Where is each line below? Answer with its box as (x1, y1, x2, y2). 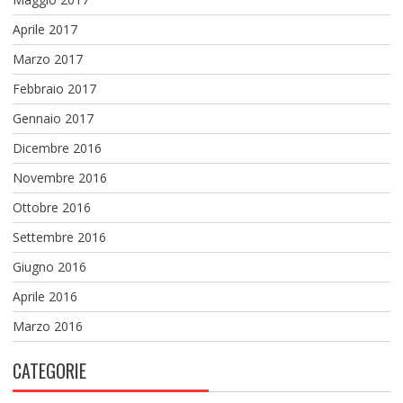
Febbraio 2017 (12, 79, 96, 97)
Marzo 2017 (12, 49, 83, 67)
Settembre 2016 (12, 228, 106, 246)
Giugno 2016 (12, 257, 86, 275)
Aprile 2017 (12, 20, 77, 38)
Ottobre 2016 (12, 198, 91, 216)
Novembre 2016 (12, 168, 107, 186)
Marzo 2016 (12, 317, 83, 335)
